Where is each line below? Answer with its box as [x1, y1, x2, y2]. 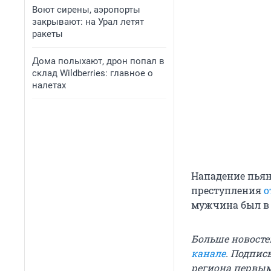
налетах [32, 80, 66, 91]
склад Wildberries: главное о [32, 68, 153, 79]
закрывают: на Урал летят [32, 16, 144, 27]
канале [191, 247, 226, 260]
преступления [191, 184, 264, 197]
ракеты [32, 28, 63, 39]
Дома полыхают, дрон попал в [32, 56, 165, 67]
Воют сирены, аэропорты [32, 4, 140, 15]
